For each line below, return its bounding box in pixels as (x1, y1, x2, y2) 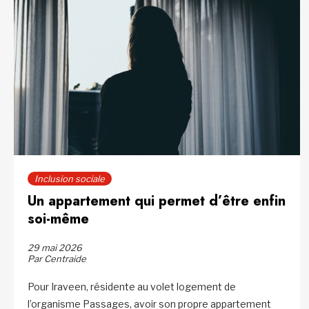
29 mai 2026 (28, 242, 82, 254)
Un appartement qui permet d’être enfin (28, 191, 286, 212)
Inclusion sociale (34, 173, 105, 185)
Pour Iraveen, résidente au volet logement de (28, 281, 236, 293)
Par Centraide (28, 253, 86, 265)
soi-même (28, 209, 89, 230)
